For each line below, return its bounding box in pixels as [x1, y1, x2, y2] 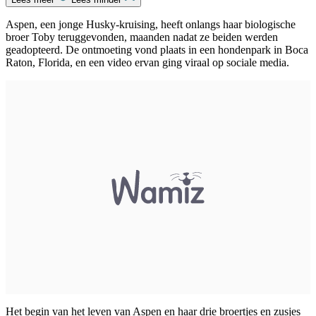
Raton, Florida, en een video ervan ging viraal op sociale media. [6, 56, 289, 68]
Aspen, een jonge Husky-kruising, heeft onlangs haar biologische [6, 18, 296, 30]
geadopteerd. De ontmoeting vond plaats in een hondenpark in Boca [6, 43, 308, 56]
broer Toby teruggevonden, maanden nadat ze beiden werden [6, 30, 278, 43]
